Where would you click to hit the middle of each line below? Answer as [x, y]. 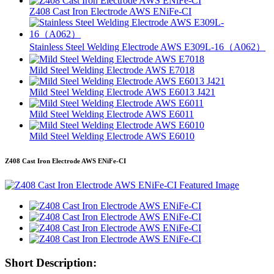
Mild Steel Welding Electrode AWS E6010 [112, 136]
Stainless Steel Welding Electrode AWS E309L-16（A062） [147, 47]
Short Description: [51, 262]
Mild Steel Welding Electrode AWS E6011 [112, 114]
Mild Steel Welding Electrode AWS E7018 [112, 70]
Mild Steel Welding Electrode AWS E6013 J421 [122, 92]
